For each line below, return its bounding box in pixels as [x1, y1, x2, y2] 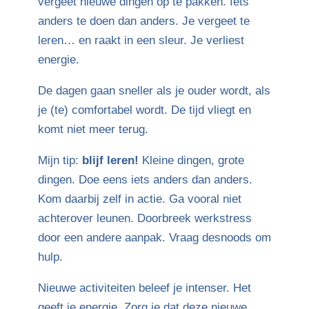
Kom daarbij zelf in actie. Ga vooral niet [37, 192, 241, 206]
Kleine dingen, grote [138, 154, 244, 167]
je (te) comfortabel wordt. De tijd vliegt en [37, 103, 251, 117]
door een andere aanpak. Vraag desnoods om [37, 231, 271, 244]
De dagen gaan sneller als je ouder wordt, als [37, 84, 270, 97]
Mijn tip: [37, 154, 82, 167]
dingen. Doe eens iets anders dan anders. [37, 173, 252, 186]
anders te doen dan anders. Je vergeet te [37, 14, 250, 28]
